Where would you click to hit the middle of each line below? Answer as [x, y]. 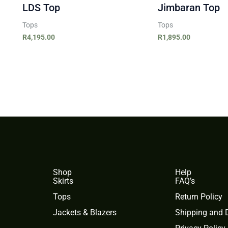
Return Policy [199, 197]
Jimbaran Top [189, 7]
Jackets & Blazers [85, 213]
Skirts [63, 181]
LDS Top [41, 7]
